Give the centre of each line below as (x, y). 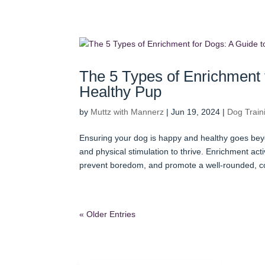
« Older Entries (108, 214)
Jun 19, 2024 (196, 112)
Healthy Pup (121, 91)
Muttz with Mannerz (127, 112)
